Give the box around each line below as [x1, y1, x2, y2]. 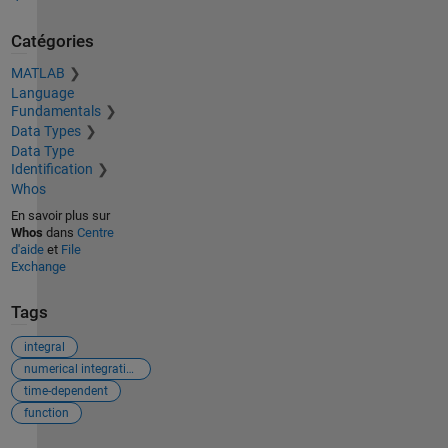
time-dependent [23, 383, 108, 398]
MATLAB [10, 65, 65, 81]
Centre [76, 225, 114, 240]
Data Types [10, 123, 81, 139]
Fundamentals [10, 103, 101, 119]
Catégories [10, 31, 94, 51]
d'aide [10, 242, 44, 257]
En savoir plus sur [10, 208, 110, 223]
